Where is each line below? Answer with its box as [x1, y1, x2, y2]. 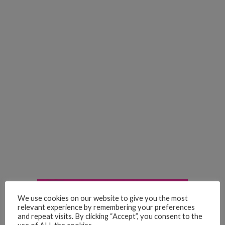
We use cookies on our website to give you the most [18, 194, 188, 202]
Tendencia [99, 211, 141, 223]
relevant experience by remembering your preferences [18, 203, 195, 211]
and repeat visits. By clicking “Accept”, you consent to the [18, 212, 202, 220]
